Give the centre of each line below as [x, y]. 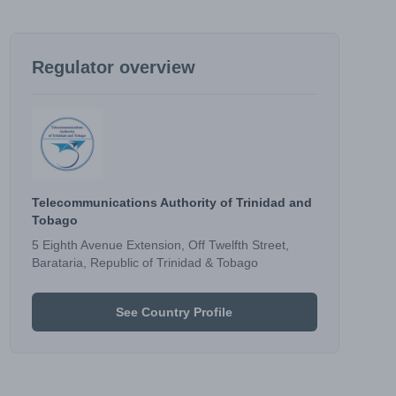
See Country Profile [175, 312]
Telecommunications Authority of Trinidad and [171, 202]
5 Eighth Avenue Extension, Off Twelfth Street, [160, 245]
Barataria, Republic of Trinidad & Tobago [145, 263]
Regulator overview [113, 67]
